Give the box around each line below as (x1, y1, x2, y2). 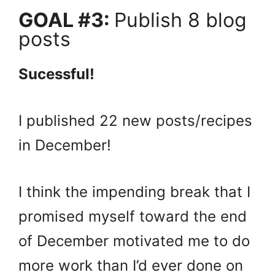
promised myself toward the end (18, 207, 247, 226)
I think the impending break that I (18, 183, 250, 201)
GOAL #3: (18, 8, 114, 33)
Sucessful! (18, 65, 95, 83)
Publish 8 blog (114, 8, 247, 33)
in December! (18, 136, 111, 155)
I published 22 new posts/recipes (18, 112, 252, 130)
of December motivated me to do (18, 232, 250, 250)
